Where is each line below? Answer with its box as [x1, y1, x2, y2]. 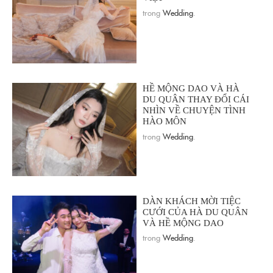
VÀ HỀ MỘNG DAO [143, 218, 224, 228]
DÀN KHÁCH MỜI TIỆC [143, 196, 241, 206]
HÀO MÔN [143, 116, 186, 127]
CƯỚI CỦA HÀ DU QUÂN [143, 207, 248, 217]
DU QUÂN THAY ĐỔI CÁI [143, 94, 249, 105]
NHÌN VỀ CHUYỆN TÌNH [143, 105, 246, 116]
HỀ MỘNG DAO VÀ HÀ [143, 83, 239, 94]
